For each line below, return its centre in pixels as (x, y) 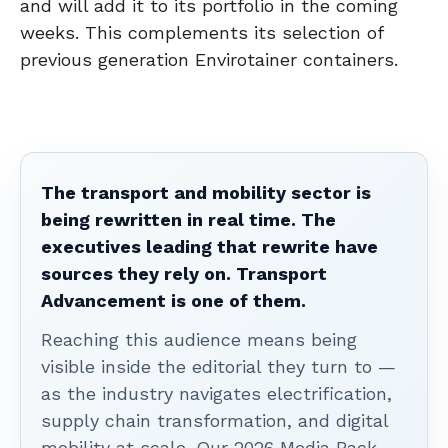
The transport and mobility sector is (206, 192)
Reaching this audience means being (199, 339)
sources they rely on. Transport (184, 273)
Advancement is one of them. (173, 300)
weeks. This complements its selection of (201, 32)
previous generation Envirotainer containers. (209, 59)
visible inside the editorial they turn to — (218, 366)
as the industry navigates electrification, (216, 393)
